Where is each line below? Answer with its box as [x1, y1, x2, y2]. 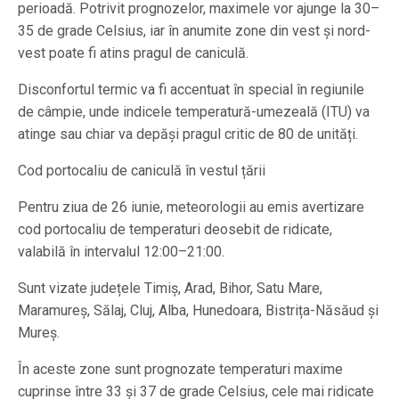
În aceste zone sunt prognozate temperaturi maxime [18, 361, 343, 379]
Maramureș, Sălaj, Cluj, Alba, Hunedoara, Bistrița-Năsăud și [18, 302, 379, 320]
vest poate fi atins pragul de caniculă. [18, 45, 248, 62]
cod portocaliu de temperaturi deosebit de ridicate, [18, 221, 332, 239]
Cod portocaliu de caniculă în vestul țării [18, 162, 265, 180]
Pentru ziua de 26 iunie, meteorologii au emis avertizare [18, 199, 364, 216]
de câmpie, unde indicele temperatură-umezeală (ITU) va [18, 103, 370, 121]
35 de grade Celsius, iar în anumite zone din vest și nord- [18, 22, 370, 40]
